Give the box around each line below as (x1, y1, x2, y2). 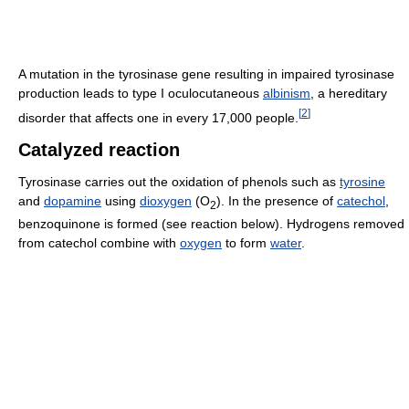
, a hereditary (310, 85, 387, 100)
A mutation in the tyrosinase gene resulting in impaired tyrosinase (18, 66, 394, 81)
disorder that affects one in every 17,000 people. (18, 110, 299, 125)
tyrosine (340, 174, 385, 190)
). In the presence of (216, 194, 337, 209)
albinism (263, 85, 310, 100)
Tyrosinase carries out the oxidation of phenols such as (18, 174, 340, 190)
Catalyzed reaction (18, 140, 180, 161)
